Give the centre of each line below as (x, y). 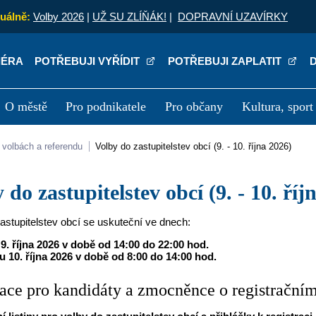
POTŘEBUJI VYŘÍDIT (89, 61)
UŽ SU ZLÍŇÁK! (129, 17)
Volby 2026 (59, 17)
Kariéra (159, 141)
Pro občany (194, 107)
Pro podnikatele (106, 107)
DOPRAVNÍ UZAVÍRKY (233, 17)
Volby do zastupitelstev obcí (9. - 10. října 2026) (196, 146)
